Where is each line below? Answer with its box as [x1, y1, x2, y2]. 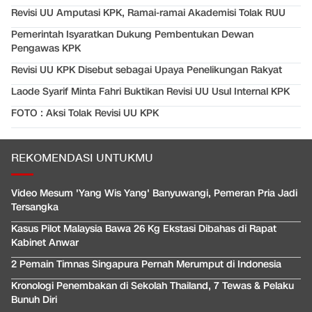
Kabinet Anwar [11, 236, 79, 250]
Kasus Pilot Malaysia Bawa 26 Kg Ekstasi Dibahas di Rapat [11, 222, 276, 236]
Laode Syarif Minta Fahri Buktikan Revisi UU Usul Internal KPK [11, 85, 290, 99]
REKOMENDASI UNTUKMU [11, 151, 153, 166]
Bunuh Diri [11, 293, 57, 307]
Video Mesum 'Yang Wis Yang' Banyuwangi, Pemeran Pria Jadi [11, 187, 297, 201]
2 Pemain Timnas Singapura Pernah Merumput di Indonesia [11, 258, 281, 272]
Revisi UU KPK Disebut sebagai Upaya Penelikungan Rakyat [11, 63, 282, 77]
